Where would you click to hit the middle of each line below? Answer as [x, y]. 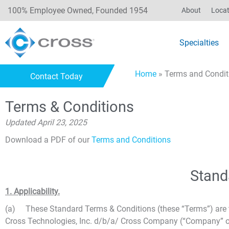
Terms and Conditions [131, 140]
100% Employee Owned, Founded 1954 [78, 10]
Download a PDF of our [48, 140]
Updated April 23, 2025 [46, 122]
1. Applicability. [32, 191]
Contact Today [60, 76]
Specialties [199, 42]
